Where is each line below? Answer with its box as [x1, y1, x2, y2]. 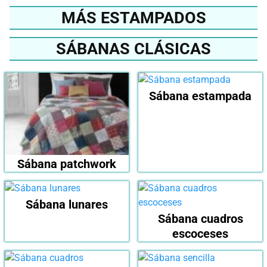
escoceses [172, 226, 228, 241]
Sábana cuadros [157, 212, 243, 226]
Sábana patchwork [17, 157, 116, 172]
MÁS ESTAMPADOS [61, 8, 206, 27]
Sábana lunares [26, 197, 108, 212]
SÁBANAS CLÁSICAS [56, 39, 211, 58]
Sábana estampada [149, 88, 252, 103]
